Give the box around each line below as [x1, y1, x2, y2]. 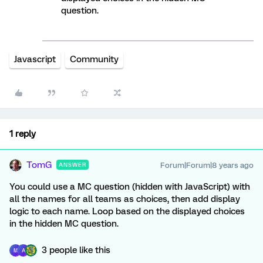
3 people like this [42, 245, 110, 255]
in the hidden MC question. [9, 218, 119, 229]
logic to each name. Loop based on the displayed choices [9, 206, 245, 217]
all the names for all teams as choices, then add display [9, 194, 240, 204]
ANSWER [59, 161, 86, 168]
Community [70, 54, 119, 65]
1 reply [9, 129, 36, 139]
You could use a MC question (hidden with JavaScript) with [9, 181, 250, 192]
